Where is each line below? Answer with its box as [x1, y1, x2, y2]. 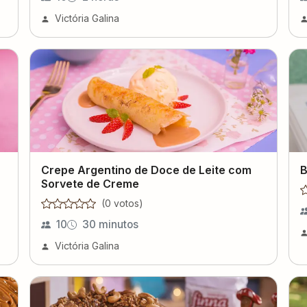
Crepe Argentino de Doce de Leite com [41, 162, 252, 177]
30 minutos [82, 217, 139, 231]
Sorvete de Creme [41, 176, 140, 191]
